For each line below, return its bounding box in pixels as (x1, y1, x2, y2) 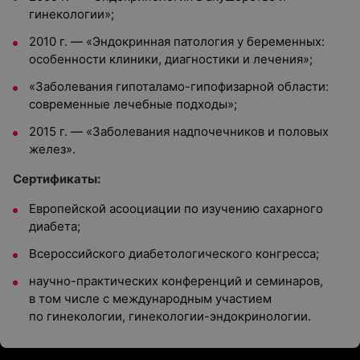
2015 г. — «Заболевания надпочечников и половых (29, 124, 329, 139)
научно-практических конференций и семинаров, (29, 273, 323, 288)
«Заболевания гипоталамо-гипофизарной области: (29, 79, 329, 94)
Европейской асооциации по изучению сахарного (29, 201, 323, 216)
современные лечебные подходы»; (29, 96, 237, 112)
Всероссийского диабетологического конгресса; (29, 246, 319, 261)
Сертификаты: (13, 171, 100, 186)
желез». (29, 141, 76, 157)
